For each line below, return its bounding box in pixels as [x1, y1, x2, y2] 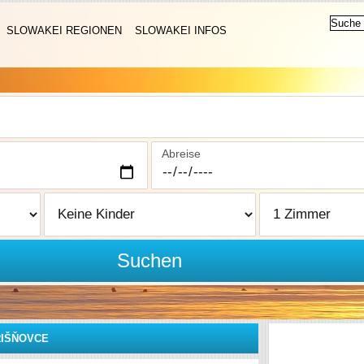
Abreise [162, 147, 201, 160]
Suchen [117, 249, 183, 271]
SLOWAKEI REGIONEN [6, 24, 122, 37]
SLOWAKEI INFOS [135, 24, 227, 37]
